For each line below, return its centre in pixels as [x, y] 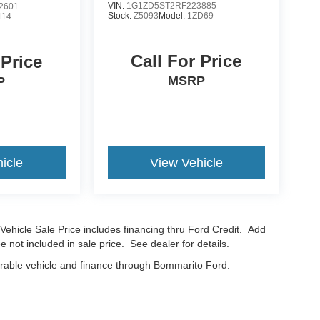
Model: [172, 16]
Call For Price [186, 61]
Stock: [120, 16]
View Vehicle [186, 163]
